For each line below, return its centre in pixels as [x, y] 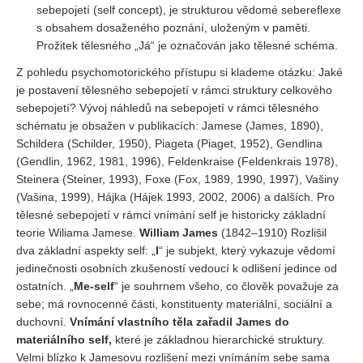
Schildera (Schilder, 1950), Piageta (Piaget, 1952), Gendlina [169, 143]
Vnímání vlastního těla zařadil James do [179, 322]
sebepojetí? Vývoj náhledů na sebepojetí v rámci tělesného [167, 108]
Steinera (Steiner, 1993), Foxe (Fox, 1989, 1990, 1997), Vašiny [177, 179]
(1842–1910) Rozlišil [272, 233]
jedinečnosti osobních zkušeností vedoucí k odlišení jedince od [177, 268]
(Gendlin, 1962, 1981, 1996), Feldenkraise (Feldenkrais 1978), [177, 161]
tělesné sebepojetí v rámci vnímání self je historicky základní [171, 215]
